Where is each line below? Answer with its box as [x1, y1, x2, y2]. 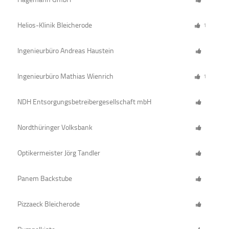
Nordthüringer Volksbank [17, 123, 93, 132]
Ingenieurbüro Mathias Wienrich [17, 72, 114, 81]
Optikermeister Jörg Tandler [17, 149, 101, 158]
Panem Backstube [17, 174, 73, 184]
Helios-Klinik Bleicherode [17, 21, 93, 30]
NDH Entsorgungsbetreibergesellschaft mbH [17, 98, 152, 107]
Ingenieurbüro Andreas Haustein [17, 47, 114, 56]
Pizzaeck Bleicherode [17, 200, 80, 209]
